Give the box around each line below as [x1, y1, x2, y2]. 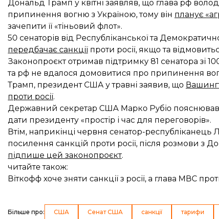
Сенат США [88, 208, 123, 216]
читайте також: [8, 162, 68, 172]
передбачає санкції [8, 45, 88, 54]
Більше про [8, 208, 43, 216]
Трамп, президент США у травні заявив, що [8, 80, 186, 89]
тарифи [181, 208, 204, 216]
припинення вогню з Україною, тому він [8, 10, 175, 19]
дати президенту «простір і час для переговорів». [8, 115, 211, 125]
